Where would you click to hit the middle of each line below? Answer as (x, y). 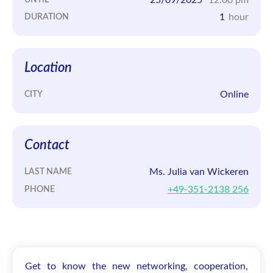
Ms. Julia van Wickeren (199, 172)
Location (48, 68)
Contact (47, 146)
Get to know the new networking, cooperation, (136, 266)
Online (234, 95)
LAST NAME (48, 172)
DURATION (47, 17)
